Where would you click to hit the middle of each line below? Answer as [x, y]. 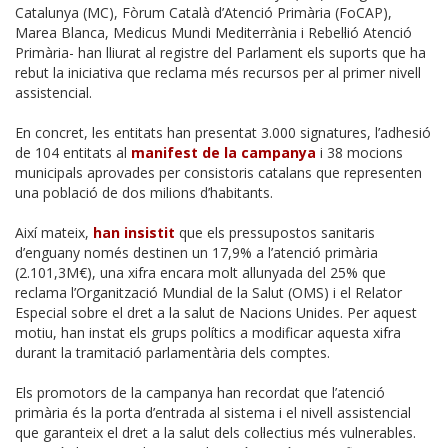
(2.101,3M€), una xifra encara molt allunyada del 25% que [200, 272]
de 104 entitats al [73, 152]
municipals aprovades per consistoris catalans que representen [218, 172]
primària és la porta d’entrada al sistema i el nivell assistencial [213, 412]
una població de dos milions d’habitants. [144, 192]
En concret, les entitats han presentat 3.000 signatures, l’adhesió [223, 132]
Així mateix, [54, 232]
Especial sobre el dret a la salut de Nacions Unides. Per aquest [216, 312]
